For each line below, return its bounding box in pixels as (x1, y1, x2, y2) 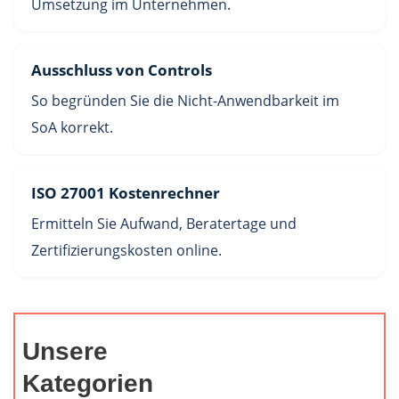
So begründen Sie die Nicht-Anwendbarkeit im (31, 91, 339, 111)
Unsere (22, 338, 108, 366)
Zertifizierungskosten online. (31, 240, 222, 261)
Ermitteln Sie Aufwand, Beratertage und (31, 214, 297, 234)
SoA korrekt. (31, 118, 113, 138)
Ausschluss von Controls (31, 60, 212, 81)
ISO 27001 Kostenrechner (31, 183, 220, 204)
